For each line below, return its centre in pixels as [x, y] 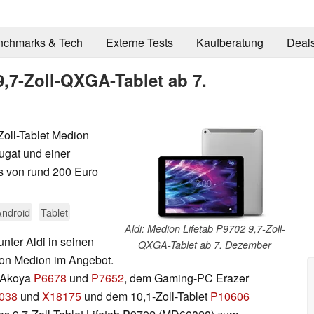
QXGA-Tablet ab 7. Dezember [205, 244]
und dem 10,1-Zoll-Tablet [146, 296]
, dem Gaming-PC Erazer [186, 278]
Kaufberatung [230, 43]
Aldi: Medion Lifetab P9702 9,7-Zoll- [205, 228]
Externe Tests [139, 43]
